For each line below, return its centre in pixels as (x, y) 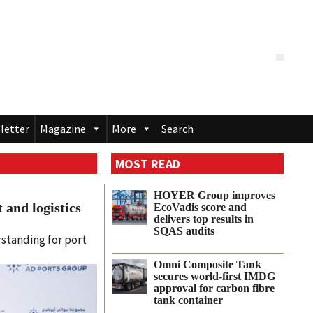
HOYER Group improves (215, 195)
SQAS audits (184, 231)
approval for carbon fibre (214, 288)
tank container (189, 300)
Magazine (63, 129)
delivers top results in (204, 219)
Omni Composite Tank (208, 264)
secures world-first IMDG (215, 276)
